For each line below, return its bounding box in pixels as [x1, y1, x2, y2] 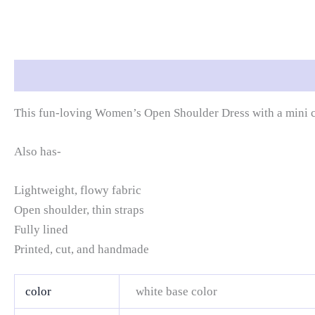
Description [14, 68, 75, 82]
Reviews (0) [224, 68, 285, 82]
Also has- [14, 145, 61, 159]
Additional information [89, 68, 210, 82]
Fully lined [14, 223, 68, 237]
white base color [135, 284, 217, 298]
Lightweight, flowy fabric [14, 184, 141, 198]
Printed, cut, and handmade [14, 243, 149, 257]
